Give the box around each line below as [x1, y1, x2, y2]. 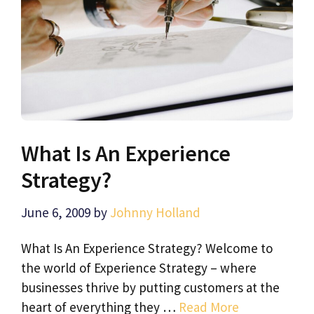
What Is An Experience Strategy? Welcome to [21, 240, 273, 257]
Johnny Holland [110, 203, 200, 221]
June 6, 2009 [21, 203, 90, 221]
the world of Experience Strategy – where [21, 259, 257, 277]
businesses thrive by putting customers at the [21, 279, 280, 296]
